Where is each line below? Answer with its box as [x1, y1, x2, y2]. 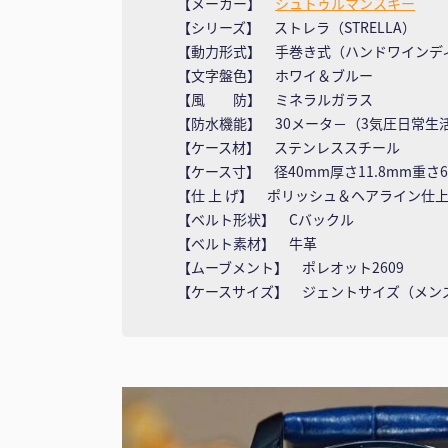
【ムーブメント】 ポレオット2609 [177, 256, 404, 277]
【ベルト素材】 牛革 [177, 232, 317, 253]
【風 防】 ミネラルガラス [177, 88, 373, 109]
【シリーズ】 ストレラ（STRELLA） [177, 16, 416, 37]
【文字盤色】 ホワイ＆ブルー [177, 64, 373, 85]
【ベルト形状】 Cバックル [177, 208, 354, 229]
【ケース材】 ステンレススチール [177, 136, 400, 157]
